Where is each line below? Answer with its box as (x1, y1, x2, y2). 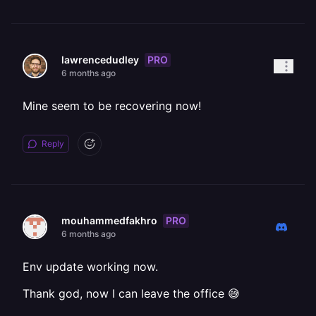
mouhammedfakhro (61, 214, 157, 226)
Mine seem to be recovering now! (23, 99, 201, 113)
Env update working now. (23, 260, 158, 274)
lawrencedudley (61, 54, 139, 66)
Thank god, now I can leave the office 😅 (23, 286, 240, 300)
